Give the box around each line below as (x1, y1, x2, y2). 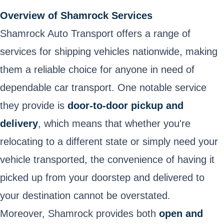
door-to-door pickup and (67, 99, 183, 111)
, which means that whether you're (38, 117, 190, 129)
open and (159, 207, 203, 219)
